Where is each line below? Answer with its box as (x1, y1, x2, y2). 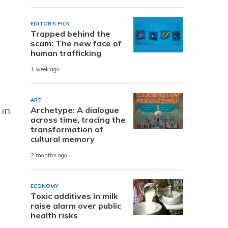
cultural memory (31, 133, 95, 144)
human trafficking (31, 47, 101, 58)
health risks (31, 210, 78, 220)
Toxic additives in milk (31, 190, 118, 201)
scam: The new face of (31, 38, 122, 48)
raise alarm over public (31, 200, 121, 211)
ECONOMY (31, 182, 59, 189)
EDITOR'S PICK (31, 20, 70, 27)
